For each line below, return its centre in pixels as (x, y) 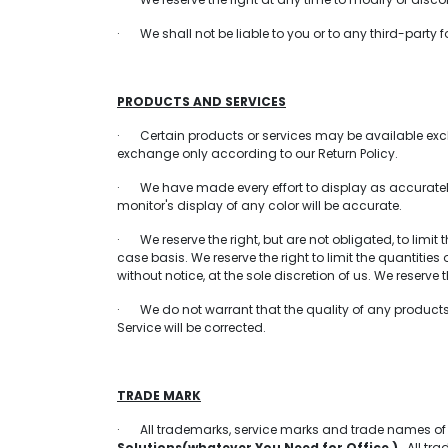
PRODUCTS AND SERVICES (201, 101)
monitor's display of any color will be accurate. (259, 205)
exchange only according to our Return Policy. (257, 153)
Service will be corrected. (191, 327)
